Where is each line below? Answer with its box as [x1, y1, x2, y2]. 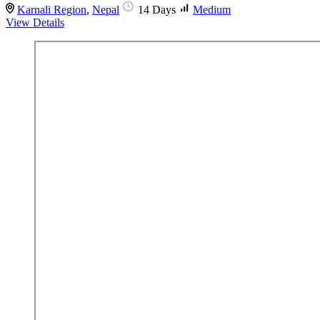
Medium [193, 4, 231, 16]
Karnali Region [17, 4, 86, 16]
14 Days [138, 4, 179, 16]
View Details [6, 16, 64, 29]
